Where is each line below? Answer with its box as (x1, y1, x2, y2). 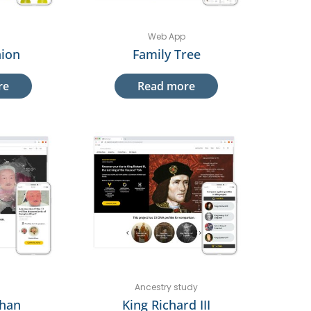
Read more (137, 78, 195, 94)
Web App (147, 30, 185, 42)
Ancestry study (135, 281, 198, 294)
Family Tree (132, 45, 201, 62)
